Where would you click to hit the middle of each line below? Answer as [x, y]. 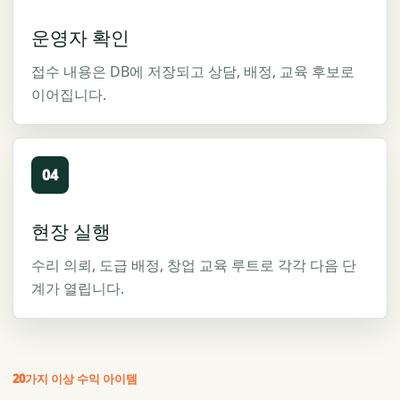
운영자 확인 [80, 38]
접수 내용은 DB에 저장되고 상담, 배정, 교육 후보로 [193, 72]
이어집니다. [69, 95]
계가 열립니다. [78, 289]
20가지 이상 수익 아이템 [75, 379]
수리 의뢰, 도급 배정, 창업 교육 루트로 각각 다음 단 [194, 266]
